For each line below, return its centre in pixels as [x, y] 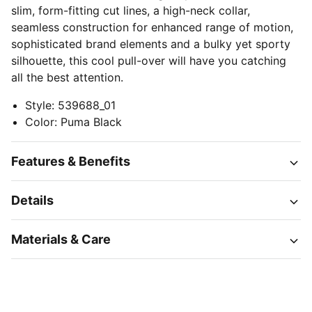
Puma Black [91, 122]
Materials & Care [61, 239]
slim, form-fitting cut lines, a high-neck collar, [131, 10]
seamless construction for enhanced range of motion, [152, 27]
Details [32, 200]
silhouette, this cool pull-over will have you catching [149, 61]
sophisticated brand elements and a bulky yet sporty [151, 44]
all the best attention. [67, 77]
